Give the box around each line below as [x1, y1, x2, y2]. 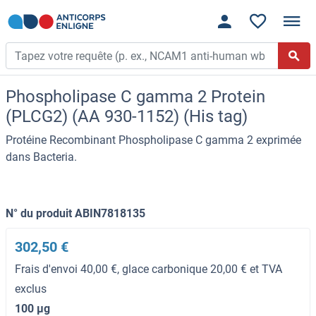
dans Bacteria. [6, 150, 77, 164]
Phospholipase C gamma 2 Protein [6, 87, 265, 107]
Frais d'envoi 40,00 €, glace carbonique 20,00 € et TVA [15, 262, 282, 276]
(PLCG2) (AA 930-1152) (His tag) [6, 107, 248, 127]
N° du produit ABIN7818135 [6, 207, 145, 221]
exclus [15, 282, 47, 296]
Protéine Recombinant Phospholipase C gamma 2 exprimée [6, 133, 301, 147]
